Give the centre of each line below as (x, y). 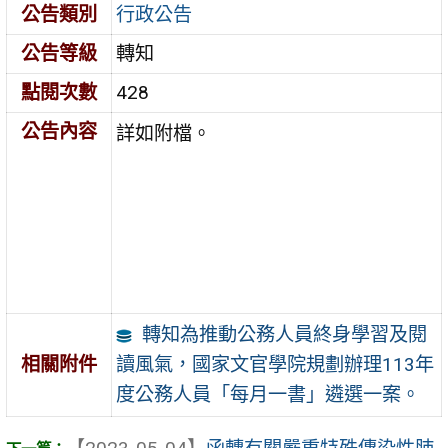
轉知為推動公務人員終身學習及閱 (284, 334)
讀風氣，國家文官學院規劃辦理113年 (275, 364)
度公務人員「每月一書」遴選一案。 (268, 394)
